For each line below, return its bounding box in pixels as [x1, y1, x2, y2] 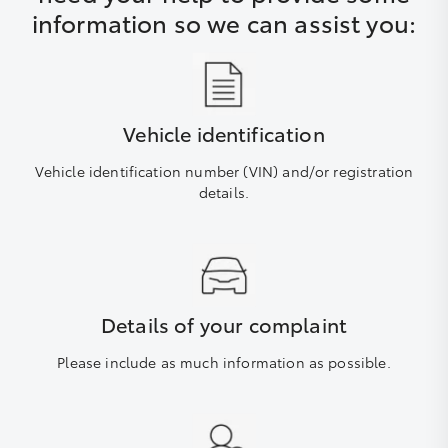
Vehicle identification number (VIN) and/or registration [34, 161, 414, 181]
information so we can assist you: [31, 5, 417, 39]
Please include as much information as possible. [57, 352, 391, 372]
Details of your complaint [101, 310, 347, 338]
